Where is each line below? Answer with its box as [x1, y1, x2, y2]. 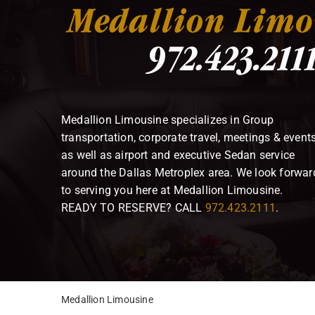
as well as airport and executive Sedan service [61, 148, 295, 162]
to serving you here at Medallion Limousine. [61, 184, 283, 197]
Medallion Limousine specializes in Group [61, 113, 274, 127]
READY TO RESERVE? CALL [61, 201, 205, 214]
